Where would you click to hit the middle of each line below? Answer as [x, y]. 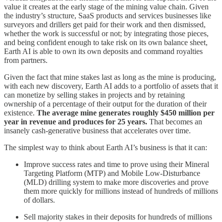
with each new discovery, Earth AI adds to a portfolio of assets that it [111, 86]
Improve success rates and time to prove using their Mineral [116, 164]
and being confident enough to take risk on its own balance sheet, [106, 42]
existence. [20, 112]
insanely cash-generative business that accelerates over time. [98, 130]
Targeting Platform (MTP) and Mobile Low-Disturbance [112, 173]
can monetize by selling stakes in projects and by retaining [94, 95]
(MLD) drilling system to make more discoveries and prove [116, 182]
